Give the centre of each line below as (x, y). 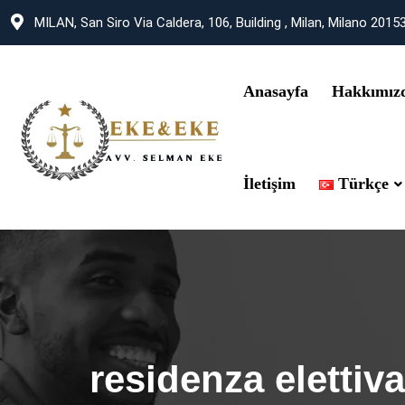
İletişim (269, 184)
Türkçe (364, 184)
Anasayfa (275, 91)
